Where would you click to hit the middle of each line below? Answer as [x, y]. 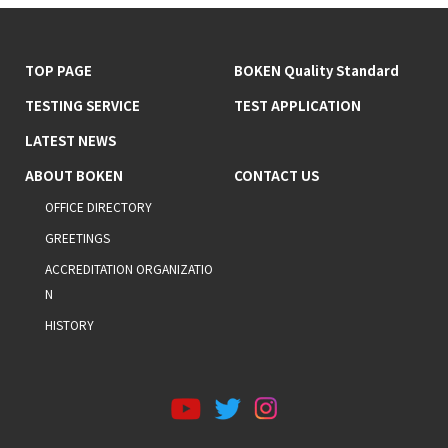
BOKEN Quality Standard [316, 71]
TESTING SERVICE [82, 106]
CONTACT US [276, 176]
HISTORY [69, 325]
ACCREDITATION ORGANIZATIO [129, 269]
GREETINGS [77, 238]
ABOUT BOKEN [74, 176]
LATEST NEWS [70, 141]
